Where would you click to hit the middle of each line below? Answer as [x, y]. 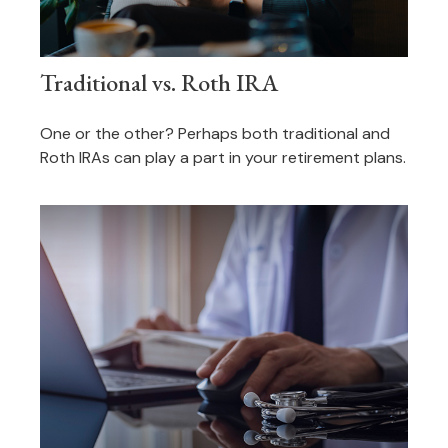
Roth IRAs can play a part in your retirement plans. [223, 158]
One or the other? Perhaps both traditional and [215, 134]
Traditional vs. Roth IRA [159, 83]
